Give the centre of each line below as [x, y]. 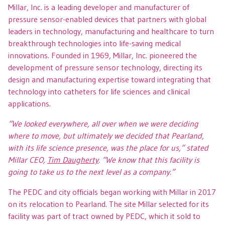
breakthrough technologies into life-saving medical [94, 43]
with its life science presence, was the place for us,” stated [108, 147]
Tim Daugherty [73, 159]
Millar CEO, [28, 159]
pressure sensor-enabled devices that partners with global [107, 19]
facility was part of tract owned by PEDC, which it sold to [104, 216]
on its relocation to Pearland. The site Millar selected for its [108, 204]
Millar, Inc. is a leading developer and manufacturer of [99, 7]
